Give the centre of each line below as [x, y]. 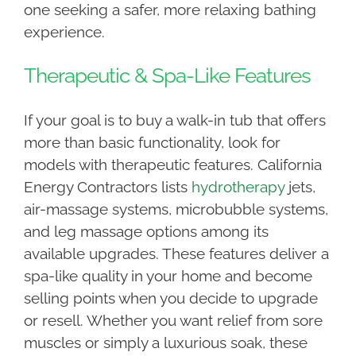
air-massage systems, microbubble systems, [176, 209]
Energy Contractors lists [107, 187]
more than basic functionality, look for [152, 143]
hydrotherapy [238, 187]
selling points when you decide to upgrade [170, 298]
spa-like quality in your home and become [168, 276]
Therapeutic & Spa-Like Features [167, 76]
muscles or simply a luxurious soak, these [165, 343]
